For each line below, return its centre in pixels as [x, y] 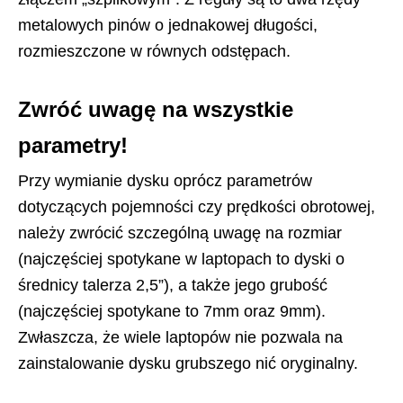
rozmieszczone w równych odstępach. [154, 51]
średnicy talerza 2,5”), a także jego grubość [173, 285]
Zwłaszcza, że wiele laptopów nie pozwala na [180, 337]
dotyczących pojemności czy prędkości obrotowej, [197, 207]
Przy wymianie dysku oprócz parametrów [165, 181]
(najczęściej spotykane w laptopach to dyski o [181, 259]
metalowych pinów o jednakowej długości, [168, 25]
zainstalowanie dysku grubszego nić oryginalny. [188, 363]
